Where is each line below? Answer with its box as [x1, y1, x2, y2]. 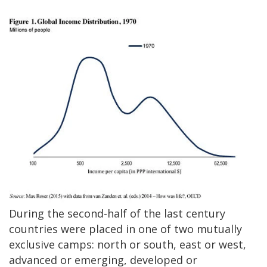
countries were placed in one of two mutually [9, 222, 242, 237]
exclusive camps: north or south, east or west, [9, 237, 246, 252]
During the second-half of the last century [9, 206, 225, 221]
